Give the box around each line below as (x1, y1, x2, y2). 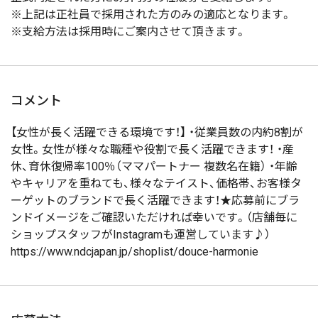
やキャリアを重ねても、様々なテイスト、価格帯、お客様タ (11, 177, 302, 190)
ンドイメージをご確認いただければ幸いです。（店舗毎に (11, 211, 297, 224)
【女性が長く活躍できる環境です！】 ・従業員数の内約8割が (11, 126, 303, 139)
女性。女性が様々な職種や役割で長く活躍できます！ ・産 (11, 143, 294, 156)
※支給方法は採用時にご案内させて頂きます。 (11, 25, 246, 38)
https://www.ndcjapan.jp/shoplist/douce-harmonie (11, 245, 258, 258)
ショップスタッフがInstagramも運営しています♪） (11, 228, 270, 241)
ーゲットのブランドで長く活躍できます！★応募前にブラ (11, 194, 300, 207)
